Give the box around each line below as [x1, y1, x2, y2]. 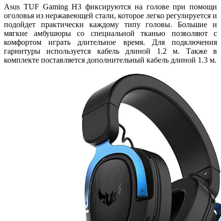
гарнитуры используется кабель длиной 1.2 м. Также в [4, 47, 217, 56]
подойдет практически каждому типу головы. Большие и [4, 20, 217, 29]
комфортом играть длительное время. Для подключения [4, 38, 217, 47]
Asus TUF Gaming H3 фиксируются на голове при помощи [4, 2, 217, 11]
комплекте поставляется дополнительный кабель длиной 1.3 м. [4, 56, 217, 65]
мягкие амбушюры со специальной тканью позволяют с [4, 29, 217, 38]
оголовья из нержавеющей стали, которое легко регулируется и [4, 11, 217, 20]
